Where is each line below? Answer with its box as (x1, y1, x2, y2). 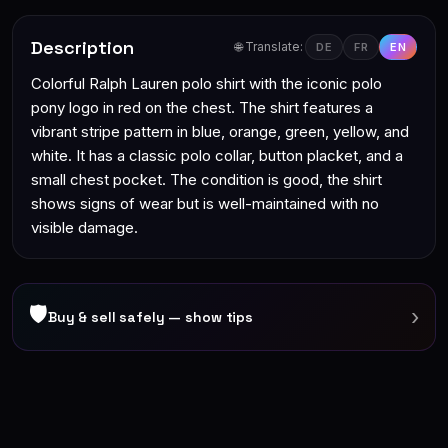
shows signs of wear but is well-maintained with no (31, 194, 379, 213)
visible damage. (31, 218, 138, 237)
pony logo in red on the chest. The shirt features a (31, 98, 373, 117)
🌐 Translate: (235, 39, 303, 54)
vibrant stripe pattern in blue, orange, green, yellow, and (31, 122, 409, 141)
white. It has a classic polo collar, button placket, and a (31, 146, 403, 165)
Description (31, 35, 134, 59)
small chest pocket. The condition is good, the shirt (31, 170, 382, 189)
